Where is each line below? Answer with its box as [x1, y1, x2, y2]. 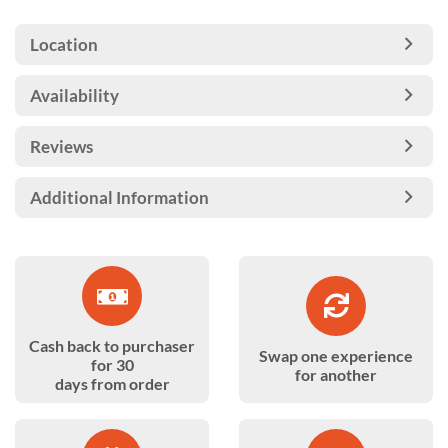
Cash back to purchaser [29, 336, 195, 355]
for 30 [90, 355, 134, 374]
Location [30, 34, 98, 55]
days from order [54, 374, 170, 393]
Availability [30, 85, 119, 106]
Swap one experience [259, 345, 413, 365]
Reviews [30, 136, 93, 157]
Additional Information [30, 187, 209, 208]
